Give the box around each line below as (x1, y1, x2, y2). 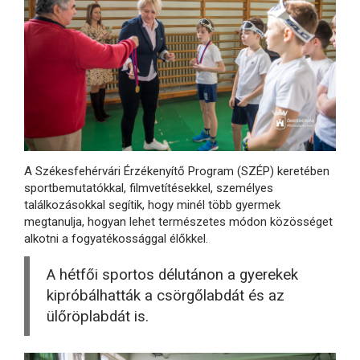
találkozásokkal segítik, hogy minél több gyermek (24, 198, 280, 213)
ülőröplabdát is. (47, 308, 149, 326)
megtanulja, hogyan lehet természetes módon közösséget (24, 215, 333, 230)
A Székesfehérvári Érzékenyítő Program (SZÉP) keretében (24, 164, 329, 179)
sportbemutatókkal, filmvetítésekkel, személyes (24, 181, 273, 196)
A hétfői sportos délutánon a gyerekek (47, 266, 298, 284)
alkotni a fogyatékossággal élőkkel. (24, 231, 208, 247)
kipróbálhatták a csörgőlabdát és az (47, 287, 284, 305)
